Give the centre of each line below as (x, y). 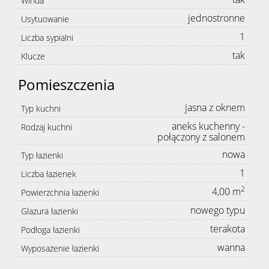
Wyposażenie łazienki (60, 249)
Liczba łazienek (49, 174)
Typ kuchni (41, 109)
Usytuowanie (45, 19)
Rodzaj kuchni (47, 127)
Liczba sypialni (47, 38)
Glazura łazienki (50, 211)
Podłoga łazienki (50, 230)
